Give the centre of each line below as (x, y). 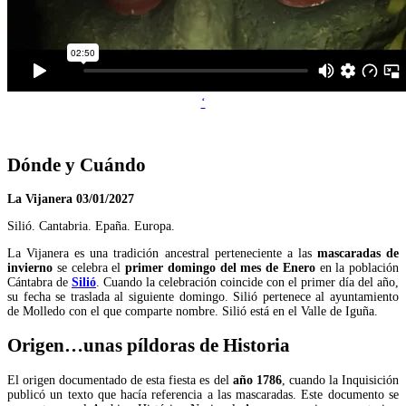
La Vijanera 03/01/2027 (71, 198)
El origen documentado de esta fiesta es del (120, 380)
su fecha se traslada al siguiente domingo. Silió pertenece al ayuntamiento (203, 296)
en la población (357, 267)
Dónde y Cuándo (77, 164)
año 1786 (257, 380)
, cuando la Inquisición (340, 380)
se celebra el (89, 267)
